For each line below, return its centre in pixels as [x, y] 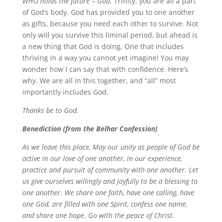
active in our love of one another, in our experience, [102, 158]
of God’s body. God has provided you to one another [108, 12]
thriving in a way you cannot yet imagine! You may [105, 58]
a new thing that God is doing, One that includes [103, 46]
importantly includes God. [65, 92]
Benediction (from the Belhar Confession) [90, 129]
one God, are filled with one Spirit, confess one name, [105, 204]
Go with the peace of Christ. [131, 215]
